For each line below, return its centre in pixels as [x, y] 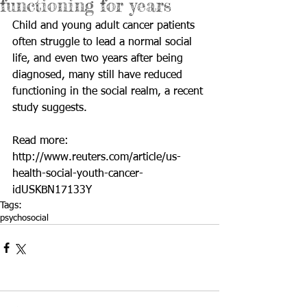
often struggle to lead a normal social [104, 42]
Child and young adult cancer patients [105, 26]
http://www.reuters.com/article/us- [97, 158]
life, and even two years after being [99, 59]
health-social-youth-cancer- [78, 174]
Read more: [42, 141]
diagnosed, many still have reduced [99, 75]
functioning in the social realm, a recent [109, 92]
